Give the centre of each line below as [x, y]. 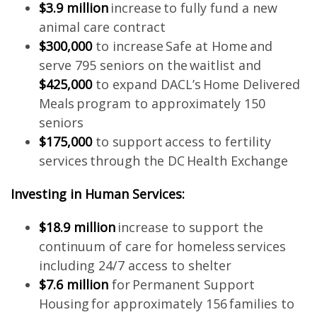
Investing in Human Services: [99, 194]
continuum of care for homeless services [162, 246]
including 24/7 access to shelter [137, 265]
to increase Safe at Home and [182, 46]
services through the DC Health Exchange [166, 161]
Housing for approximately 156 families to [166, 304]
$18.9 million [77, 227]
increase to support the [189, 227]
